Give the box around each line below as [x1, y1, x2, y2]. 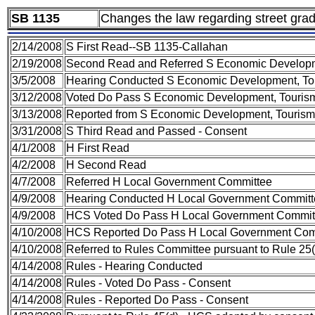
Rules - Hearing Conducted [66, 260, 202, 272]
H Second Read [66, 159, 146, 171]
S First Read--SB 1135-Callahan [66, 41, 228, 53]
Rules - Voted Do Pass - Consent [66, 277, 231, 289]
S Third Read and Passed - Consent [66, 125, 247, 137]
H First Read [66, 142, 129, 154]
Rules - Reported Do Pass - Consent [66, 294, 248, 306]
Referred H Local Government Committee [66, 176, 272, 188]
